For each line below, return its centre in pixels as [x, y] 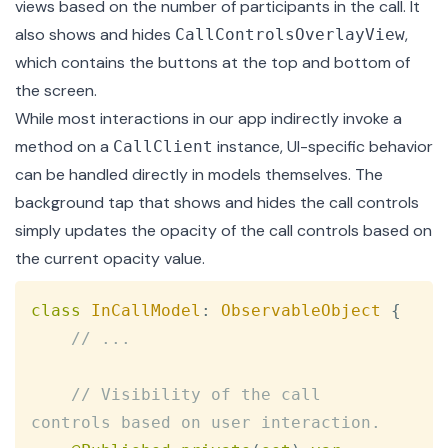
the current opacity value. [110, 259]
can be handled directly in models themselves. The [199, 175]
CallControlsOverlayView [290, 35]
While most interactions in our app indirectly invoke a [208, 119]
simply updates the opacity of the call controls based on [223, 231]
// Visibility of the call [201, 395]
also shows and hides [95, 35]
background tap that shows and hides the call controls [217, 203]
